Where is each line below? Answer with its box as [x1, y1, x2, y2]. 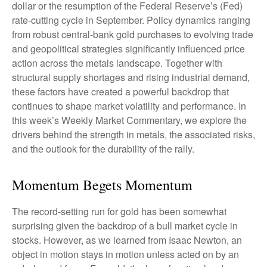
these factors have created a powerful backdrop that [12, 85, 229, 98]
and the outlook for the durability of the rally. [12, 142, 194, 156]
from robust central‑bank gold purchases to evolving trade [12, 27, 253, 41]
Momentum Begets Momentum [12, 175, 193, 194]
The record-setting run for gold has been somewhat [12, 204, 226, 218]
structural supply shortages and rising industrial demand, [12, 70, 250, 84]
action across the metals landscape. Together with [12, 56, 222, 70]
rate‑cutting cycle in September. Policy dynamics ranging [12, 13, 250, 27]
